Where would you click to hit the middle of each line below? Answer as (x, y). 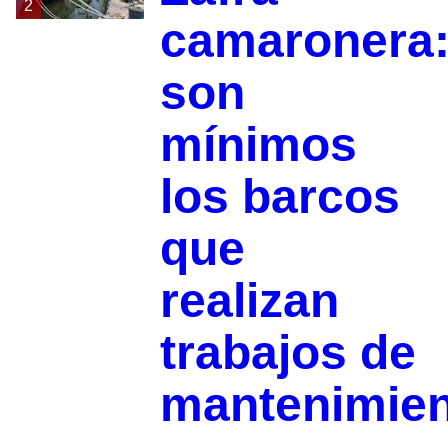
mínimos (258, 145)
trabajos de (287, 353)
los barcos (279, 197)
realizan (249, 301)
